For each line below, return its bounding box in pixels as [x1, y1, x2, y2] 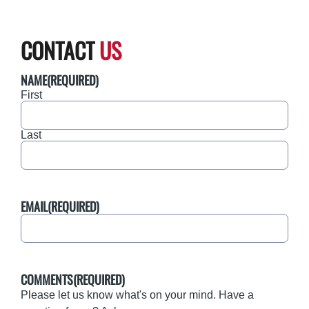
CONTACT [21, 33, 99, 66]
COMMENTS [21, 270, 73, 288]
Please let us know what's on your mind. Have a [21, 289, 254, 301]
